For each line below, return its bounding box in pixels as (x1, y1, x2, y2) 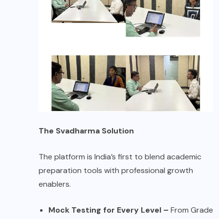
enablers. (39, 178, 71, 189)
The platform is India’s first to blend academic (39, 151, 201, 162)
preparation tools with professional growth (39, 165, 193, 175)
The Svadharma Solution (39, 125, 134, 136)
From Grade (169, 204, 213, 215)
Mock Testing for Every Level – (48, 204, 169, 215)
